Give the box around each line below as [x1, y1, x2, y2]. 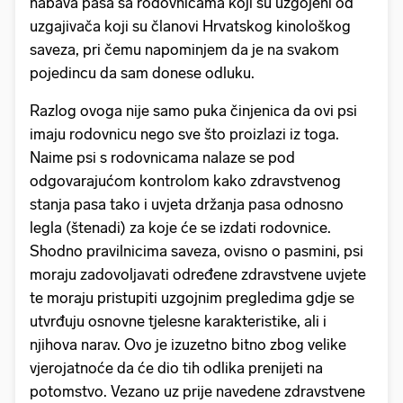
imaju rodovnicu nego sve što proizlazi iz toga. [30, 124, 339, 143]
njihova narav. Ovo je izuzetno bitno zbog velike [30, 335, 346, 354]
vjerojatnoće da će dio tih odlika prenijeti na [30, 358, 323, 377]
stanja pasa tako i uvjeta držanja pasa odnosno [30, 194, 344, 213]
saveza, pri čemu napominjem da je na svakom [30, 40, 339, 58]
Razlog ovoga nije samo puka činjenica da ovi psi [30, 101, 357, 120]
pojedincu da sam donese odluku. [30, 63, 255, 82]
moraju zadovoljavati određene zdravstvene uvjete [30, 264, 366, 283]
